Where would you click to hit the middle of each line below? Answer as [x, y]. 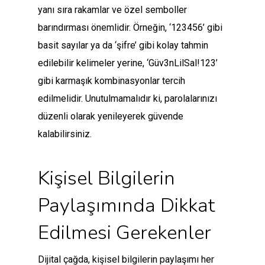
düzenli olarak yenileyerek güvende [111, 117]
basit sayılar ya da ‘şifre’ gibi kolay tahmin [123, 46]
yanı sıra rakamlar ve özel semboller [112, 10]
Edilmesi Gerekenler [125, 233]
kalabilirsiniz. [65, 134]
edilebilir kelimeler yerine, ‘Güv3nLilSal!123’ [128, 63]
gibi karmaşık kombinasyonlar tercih [112, 81]
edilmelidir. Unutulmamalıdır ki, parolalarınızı [127, 99]
